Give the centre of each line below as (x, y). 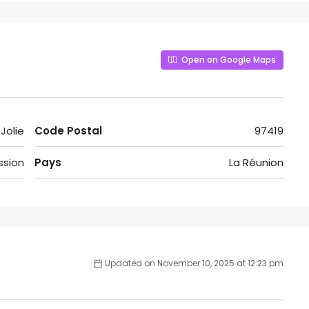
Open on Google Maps (228, 60)
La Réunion (256, 163)
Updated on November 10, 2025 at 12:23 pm (194, 263)
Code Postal (68, 131)
